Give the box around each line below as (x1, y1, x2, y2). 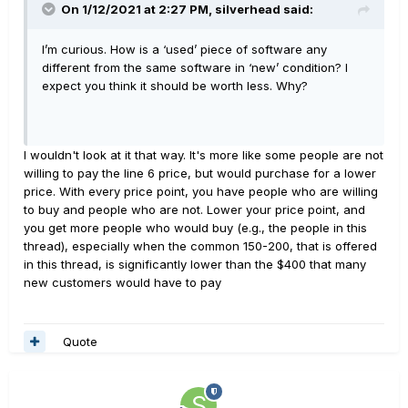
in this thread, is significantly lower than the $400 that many (24, 257, 366, 272)
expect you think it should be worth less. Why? (42, 78, 308, 94)
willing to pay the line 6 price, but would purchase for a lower (24, 166, 376, 181)
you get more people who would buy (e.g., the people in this (24, 220, 367, 236)
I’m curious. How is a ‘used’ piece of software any (42, 42, 327, 57)
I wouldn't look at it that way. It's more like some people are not (24, 148, 383, 163)
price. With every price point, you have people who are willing (24, 184, 378, 199)
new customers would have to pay (24, 275, 221, 291)
